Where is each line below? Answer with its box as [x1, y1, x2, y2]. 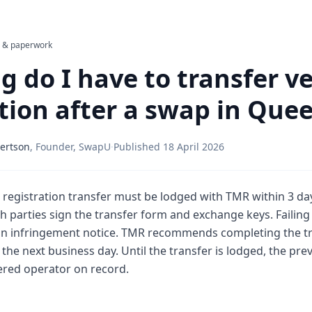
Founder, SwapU [36, 139, 111, 153]
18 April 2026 [163, 139, 224, 153]
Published [114, 139, 163, 153]
